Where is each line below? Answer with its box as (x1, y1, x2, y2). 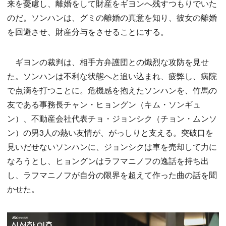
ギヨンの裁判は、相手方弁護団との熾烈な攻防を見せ (7, 56, 209, 68)
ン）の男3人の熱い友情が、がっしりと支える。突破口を (7, 127, 213, 139)
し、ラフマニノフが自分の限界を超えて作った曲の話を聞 (7, 169, 217, 181)
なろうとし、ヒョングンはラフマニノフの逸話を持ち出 (7, 155, 209, 167)
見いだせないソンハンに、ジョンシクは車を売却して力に (7, 141, 217, 153)
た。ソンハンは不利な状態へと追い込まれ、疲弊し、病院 (7, 70, 217, 82)
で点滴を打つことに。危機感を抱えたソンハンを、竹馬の (7, 84, 217, 96)
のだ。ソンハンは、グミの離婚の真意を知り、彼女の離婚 (7, 12, 217, 24)
